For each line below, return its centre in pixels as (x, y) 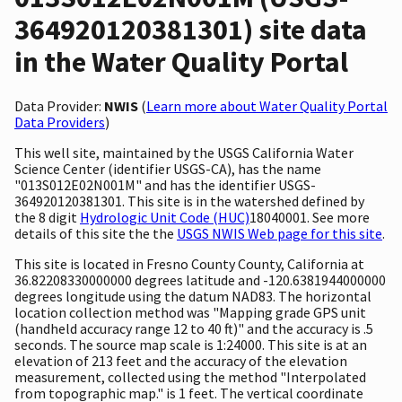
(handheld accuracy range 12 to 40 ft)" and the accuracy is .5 (194, 328)
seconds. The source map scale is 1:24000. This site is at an (191, 344)
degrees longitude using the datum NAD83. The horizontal (193, 296)
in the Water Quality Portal (181, 62)
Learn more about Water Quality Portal (267, 105)
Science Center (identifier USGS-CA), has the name (168, 168)
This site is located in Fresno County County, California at (189, 263)
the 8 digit (47, 217)
